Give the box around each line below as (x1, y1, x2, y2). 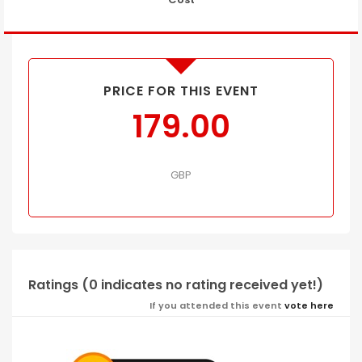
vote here (284, 298, 334, 312)
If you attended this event (149, 298, 284, 312)
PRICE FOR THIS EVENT (103, 81, 259, 100)
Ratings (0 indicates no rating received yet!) (28, 275, 323, 294)
